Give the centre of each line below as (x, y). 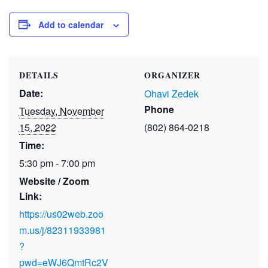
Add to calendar (71, 24)
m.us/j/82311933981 (62, 230)
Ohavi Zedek (171, 93)
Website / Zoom (54, 181)
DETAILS (39, 75)
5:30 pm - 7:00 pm (57, 163)
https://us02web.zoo (61, 214)
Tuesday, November (61, 111)
